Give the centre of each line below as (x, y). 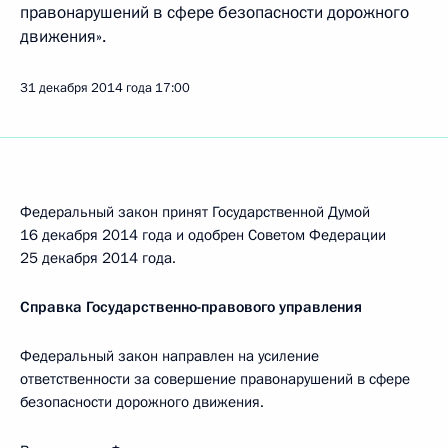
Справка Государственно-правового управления (191, 307)
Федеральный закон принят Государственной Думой (195, 212)
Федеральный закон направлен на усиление (169, 356)
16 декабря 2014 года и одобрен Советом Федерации (203, 235)
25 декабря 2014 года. (98, 258)
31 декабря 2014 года (86, 88)
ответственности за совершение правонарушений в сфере (215, 379)
